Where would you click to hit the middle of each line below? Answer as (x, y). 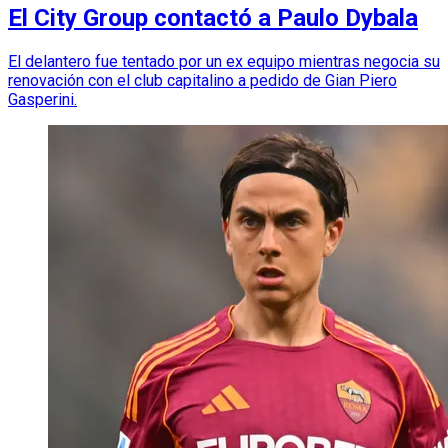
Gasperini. (42, 99)
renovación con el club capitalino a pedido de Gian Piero (202, 80)
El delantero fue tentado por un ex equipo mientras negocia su (224, 61)
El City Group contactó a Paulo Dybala (213, 17)
